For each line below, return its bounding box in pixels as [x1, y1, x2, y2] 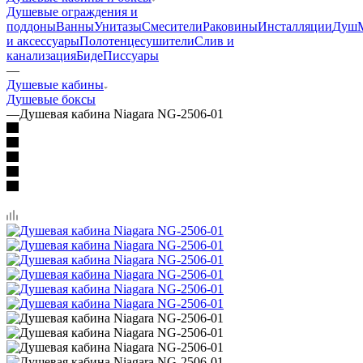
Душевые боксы [6, 48, 96, 62]
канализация [6, 4, 76, 19]
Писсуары [103, 4, 159, 19]
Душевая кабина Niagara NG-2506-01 [19, 62, 224, 77]
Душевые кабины [6, 33, 104, 48]
